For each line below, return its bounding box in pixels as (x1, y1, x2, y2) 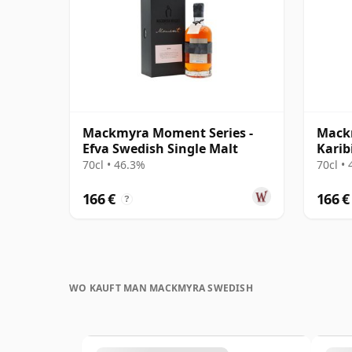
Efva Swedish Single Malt (82, 139, 238, 157)
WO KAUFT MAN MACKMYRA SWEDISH (69, 280, 253, 295)
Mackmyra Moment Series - (82, 123, 253, 141)
